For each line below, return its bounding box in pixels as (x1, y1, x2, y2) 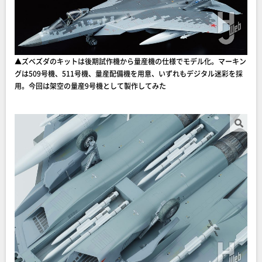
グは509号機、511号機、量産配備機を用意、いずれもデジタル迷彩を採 (15, 68, 243, 79)
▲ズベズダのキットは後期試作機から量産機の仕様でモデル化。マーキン (15, 56, 246, 67)
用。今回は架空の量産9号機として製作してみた (15, 81, 166, 91)
